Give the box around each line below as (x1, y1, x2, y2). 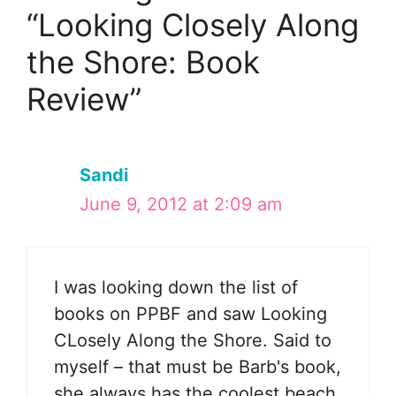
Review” (27, 80, 141, 118)
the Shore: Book (27, 42, 260, 80)
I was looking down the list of (54, 276, 298, 298)
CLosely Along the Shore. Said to (54, 329, 331, 351)
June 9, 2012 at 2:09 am (80, 193, 282, 215)
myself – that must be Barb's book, (54, 355, 341, 377)
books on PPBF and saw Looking (54, 302, 327, 324)
